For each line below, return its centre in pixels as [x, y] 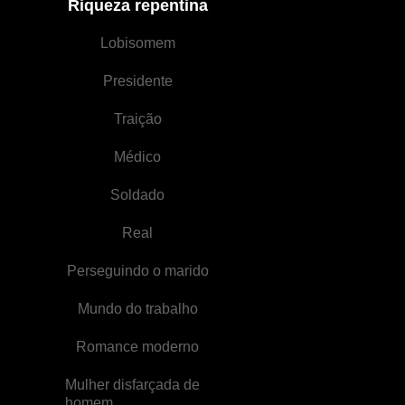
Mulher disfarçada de [132, 385]
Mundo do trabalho [137, 309]
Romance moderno [137, 347]
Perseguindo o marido [137, 271]
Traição [137, 119]
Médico [137, 157]
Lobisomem [137, 43]
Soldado [137, 195]
